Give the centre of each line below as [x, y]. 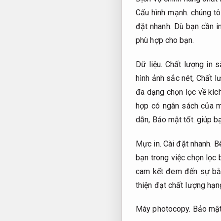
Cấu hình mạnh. [162, 12]
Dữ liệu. [149, 64]
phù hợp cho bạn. [165, 40]
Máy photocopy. [163, 209]
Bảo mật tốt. [173, 119]
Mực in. [148, 144]
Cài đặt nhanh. [187, 144]
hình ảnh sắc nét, [166, 78]
